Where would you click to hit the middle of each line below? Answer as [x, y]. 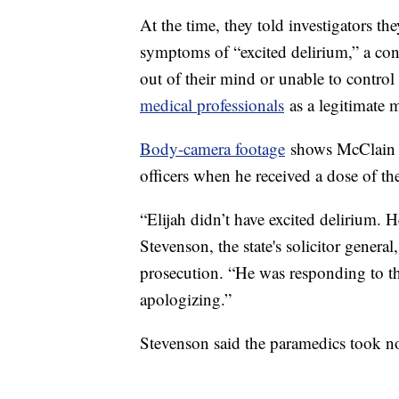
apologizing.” [188, 299]
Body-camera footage [212, 149]
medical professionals [212, 105]
